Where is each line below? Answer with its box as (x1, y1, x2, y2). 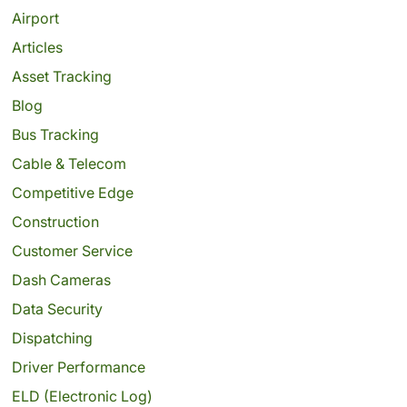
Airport (11, 8, 59, 27)
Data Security (11, 299, 103, 318)
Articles (11, 37, 63, 56)
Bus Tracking (11, 124, 99, 144)
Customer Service (11, 241, 133, 260)
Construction (11, 212, 99, 231)
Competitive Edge (11, 183, 134, 202)
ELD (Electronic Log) (11, 386, 153, 405)
